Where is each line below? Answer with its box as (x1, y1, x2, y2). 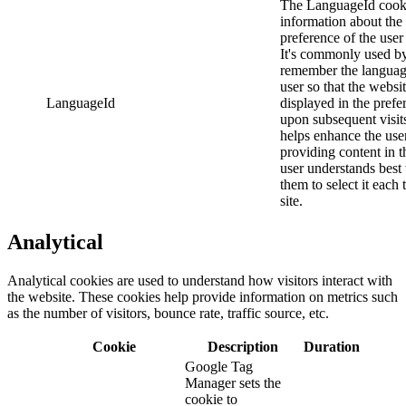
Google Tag (185, 358, 253, 374)
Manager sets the (185, 374, 281, 391)
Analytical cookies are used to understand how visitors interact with (7, 272, 392, 288)
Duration (304, 338, 360, 354)
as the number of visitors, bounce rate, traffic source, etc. (7, 304, 333, 321)
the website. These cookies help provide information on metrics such (7, 288, 398, 304)
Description (207, 338, 278, 354)
